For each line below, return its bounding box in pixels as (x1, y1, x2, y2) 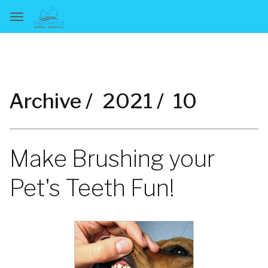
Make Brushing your (10, 145, 215, 172)
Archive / (9, 89, 93, 113)
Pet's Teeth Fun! (10, 174, 175, 202)
